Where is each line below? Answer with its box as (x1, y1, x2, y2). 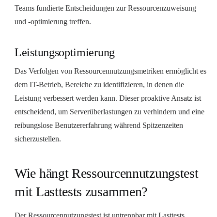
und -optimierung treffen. (15, 17, 91, 26)
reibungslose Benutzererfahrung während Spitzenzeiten (15, 121, 183, 129)
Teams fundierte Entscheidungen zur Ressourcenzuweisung (15, 3, 196, 12)
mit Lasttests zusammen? (15, 184, 148, 199)
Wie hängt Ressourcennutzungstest (15, 165, 199, 181)
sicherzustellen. (15, 134, 61, 143)
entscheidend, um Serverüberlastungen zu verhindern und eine (15, 107, 204, 116)
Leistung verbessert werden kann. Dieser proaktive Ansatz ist (15, 93, 201, 102)
